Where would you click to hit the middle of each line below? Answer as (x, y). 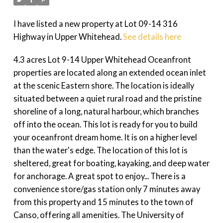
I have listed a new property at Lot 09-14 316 (95, 24)
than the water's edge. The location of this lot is (100, 150)
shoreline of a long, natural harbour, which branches (106, 111)
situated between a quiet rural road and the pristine (107, 99)
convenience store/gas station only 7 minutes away (107, 189)
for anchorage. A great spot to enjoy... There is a (99, 176)
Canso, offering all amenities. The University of (99, 215)
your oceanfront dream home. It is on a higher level (105, 137)
